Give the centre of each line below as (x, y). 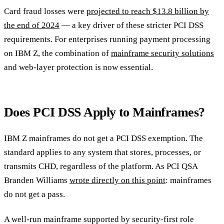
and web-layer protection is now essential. (78, 67)
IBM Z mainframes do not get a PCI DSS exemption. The (103, 138)
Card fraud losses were (45, 11)
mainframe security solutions (162, 53)
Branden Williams (37, 180)
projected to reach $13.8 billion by (148, 11)
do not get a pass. (34, 194)
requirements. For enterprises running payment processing (107, 39)
